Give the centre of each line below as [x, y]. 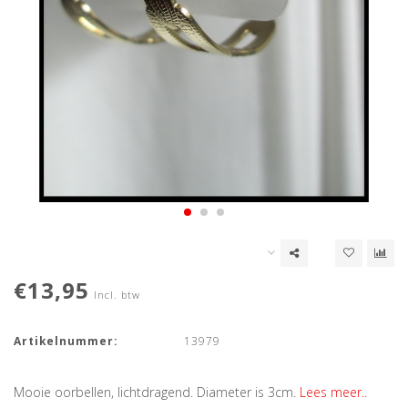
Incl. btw [117, 295]
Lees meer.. [333, 393]
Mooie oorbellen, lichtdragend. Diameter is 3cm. [157, 393]
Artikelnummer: [66, 341]
